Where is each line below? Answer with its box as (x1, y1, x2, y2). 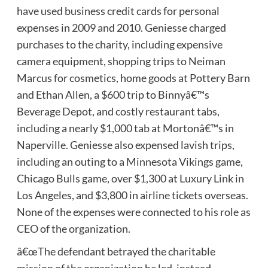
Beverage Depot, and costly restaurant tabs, (16, 104, 220, 118)
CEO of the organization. (16, 221, 130, 235)
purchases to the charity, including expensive (16, 37, 223, 51)
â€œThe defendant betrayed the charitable (16, 244, 215, 258)
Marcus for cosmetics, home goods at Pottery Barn (16, 71, 250, 84)
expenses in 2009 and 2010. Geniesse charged (16, 20, 226, 34)
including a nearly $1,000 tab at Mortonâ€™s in (16, 121, 234, 135)
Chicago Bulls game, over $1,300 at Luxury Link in (16, 171, 244, 185)
